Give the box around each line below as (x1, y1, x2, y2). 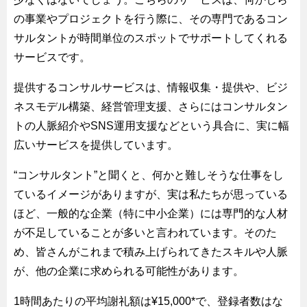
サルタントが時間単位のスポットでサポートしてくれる (14, 32, 288, 44)
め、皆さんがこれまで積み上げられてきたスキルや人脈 (14, 245, 288, 258)
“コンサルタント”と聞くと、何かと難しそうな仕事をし (14, 169, 284, 181)
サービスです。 (14, 51, 90, 63)
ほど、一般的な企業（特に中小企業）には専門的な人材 (14, 207, 288, 219)
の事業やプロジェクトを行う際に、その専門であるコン (14, 12, 288, 25)
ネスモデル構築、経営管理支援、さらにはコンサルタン (14, 100, 288, 112)
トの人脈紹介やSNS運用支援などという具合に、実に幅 (14, 119, 289, 132)
